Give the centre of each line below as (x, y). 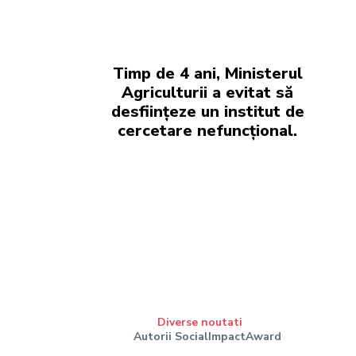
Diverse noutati (199, 323)
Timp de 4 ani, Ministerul (207, 74)
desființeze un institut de (207, 112)
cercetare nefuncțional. (208, 131)
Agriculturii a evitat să (208, 93)
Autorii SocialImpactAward (208, 337)
